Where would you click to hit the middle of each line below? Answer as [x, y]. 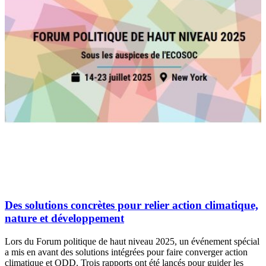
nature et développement [64, 218]
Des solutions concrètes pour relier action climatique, [132, 205]
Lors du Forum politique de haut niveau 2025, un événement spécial [132, 241]
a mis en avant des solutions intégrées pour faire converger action [126, 252]
